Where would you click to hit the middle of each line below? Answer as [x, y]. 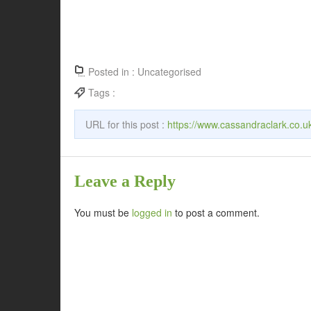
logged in [152, 212]
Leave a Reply [125, 181]
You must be [103, 212]
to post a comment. [216, 212]
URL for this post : [126, 124]
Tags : [103, 92]
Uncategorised [169, 71]
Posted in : [113, 71]
